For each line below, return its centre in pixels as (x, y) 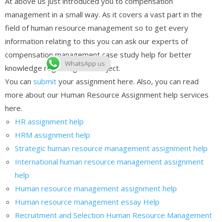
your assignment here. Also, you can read (128, 81)
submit (45, 81)
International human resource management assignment (109, 161)
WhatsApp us (85, 63)
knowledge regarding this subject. (63, 68)
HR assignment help (49, 121)
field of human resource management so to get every (97, 28)
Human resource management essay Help (87, 201)
